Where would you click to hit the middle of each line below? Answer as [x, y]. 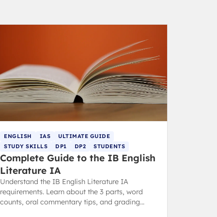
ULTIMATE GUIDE [84, 136]
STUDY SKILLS [26, 146]
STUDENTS [109, 146]
